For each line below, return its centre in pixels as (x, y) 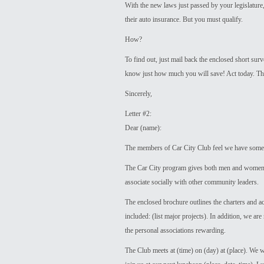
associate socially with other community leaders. (192, 182)
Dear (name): (143, 128)
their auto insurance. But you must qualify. (184, 19)
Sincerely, (138, 94)
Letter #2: (138, 114)
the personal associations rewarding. (175, 230)
